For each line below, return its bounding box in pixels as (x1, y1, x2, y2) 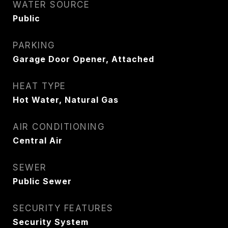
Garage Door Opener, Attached (13, 54, 154, 64)
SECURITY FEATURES (13, 203, 113, 213)
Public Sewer (13, 176, 72, 186)
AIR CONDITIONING (13, 122, 105, 132)
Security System (13, 217, 89, 227)
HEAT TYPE (13, 81, 66, 91)
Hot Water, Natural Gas (13, 95, 119, 105)
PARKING (13, 40, 55, 50)
